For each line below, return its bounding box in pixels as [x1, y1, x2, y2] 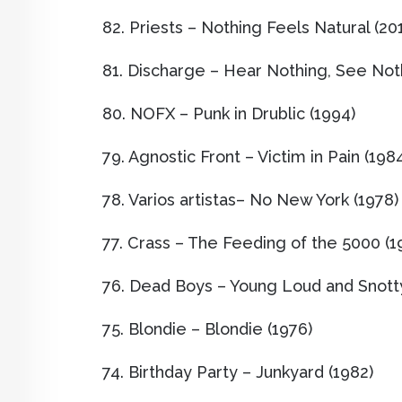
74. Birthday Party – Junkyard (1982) [102, 363, 373, 382]
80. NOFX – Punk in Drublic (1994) [102, 104, 355, 124]
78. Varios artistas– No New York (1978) [102, 190, 398, 210]
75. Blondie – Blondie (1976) [102, 319, 312, 339]
